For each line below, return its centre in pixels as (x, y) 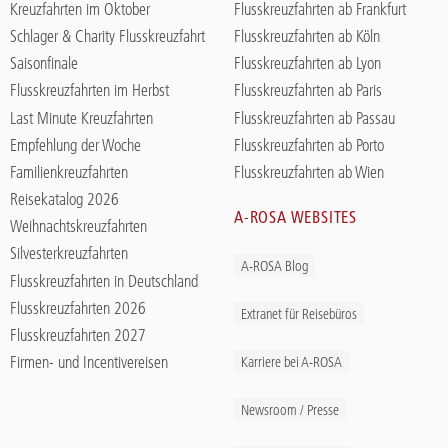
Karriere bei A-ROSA (291, 361)
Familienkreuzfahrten (69, 171)
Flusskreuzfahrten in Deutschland (104, 280)
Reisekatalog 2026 (64, 199)
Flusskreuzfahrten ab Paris (308, 90)
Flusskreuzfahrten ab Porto (309, 144)
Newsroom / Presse (290, 409)
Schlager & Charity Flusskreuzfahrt (107, 35)
